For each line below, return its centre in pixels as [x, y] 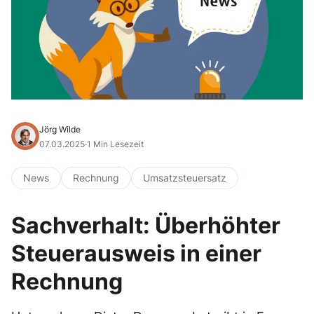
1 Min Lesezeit [115, 144]
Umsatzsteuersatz [185, 178]
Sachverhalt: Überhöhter [146, 225]
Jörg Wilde [60, 129]
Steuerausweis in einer [136, 253]
